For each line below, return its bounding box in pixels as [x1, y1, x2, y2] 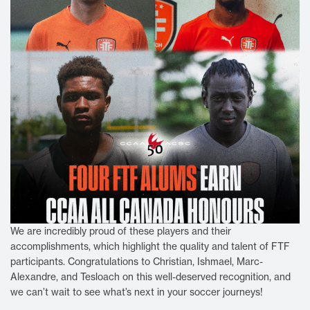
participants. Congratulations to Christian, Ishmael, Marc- [10, 255, 263, 267]
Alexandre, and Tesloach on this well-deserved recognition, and [10, 271, 291, 282]
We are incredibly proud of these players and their [10, 225, 231, 237]
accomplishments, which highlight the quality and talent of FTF [10, 240, 290, 252]
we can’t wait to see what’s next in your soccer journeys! [10, 286, 263, 298]
